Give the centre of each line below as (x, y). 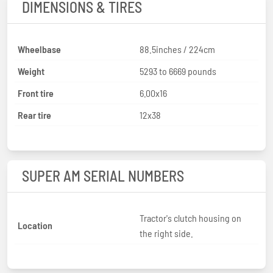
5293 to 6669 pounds (178, 71)
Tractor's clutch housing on (190, 218)
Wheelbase (39, 49)
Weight (31, 71)
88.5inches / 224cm (177, 49)
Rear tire (34, 115)
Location (35, 225)
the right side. (166, 233)
